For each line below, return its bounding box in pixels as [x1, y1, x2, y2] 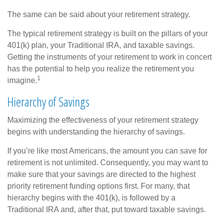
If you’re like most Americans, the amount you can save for [7, 146, 207, 155]
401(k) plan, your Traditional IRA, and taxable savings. [7, 41, 195, 49]
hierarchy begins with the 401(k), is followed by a [7, 193, 175, 202]
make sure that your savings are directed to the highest [7, 170, 196, 178]
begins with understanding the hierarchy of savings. [7, 127, 185, 136]
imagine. [7, 76, 37, 85]
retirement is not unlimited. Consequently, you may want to [7, 158, 208, 167]
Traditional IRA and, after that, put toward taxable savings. [7, 205, 206, 214]
